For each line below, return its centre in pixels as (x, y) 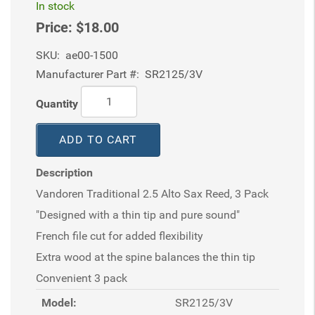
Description (64, 173)
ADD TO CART (98, 140)
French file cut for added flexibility (120, 236)
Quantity (57, 103)
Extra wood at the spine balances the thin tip (146, 257)
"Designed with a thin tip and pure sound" (138, 215)
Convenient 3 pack (82, 278)
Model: (59, 303)
